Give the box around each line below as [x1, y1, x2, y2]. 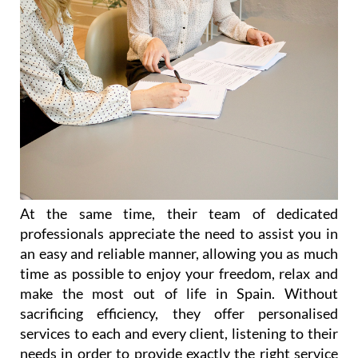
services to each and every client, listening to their [20, 324, 338, 343]
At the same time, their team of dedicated [20, 205, 338, 223]
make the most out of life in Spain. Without [20, 284, 338, 303]
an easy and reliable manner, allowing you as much [20, 245, 338, 263]
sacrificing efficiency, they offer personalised [20, 304, 338, 323]
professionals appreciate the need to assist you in [20, 225, 338, 243]
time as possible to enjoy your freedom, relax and [20, 265, 338, 283]
